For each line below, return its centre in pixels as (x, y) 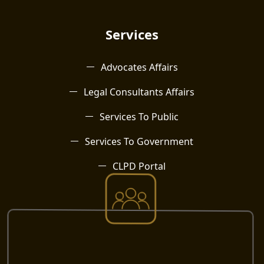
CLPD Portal (139, 166)
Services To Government (139, 142)
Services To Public (139, 117)
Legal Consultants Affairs (139, 92)
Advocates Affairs (139, 67)
